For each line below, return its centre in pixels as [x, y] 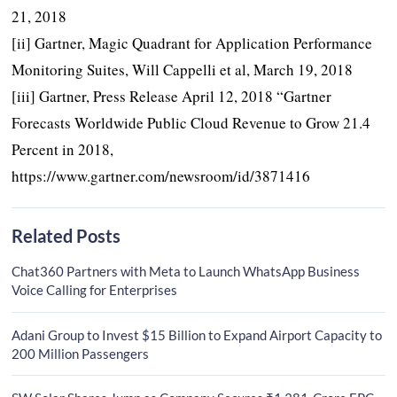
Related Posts [66, 236]
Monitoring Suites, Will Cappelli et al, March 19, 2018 [183, 70]
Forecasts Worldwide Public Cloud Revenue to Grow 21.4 [191, 123]
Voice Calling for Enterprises [95, 290]
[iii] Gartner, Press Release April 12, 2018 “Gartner [172, 97]
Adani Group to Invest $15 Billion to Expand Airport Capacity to [197, 335]
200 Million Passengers [81, 353]
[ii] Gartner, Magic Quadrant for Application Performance [192, 43]
